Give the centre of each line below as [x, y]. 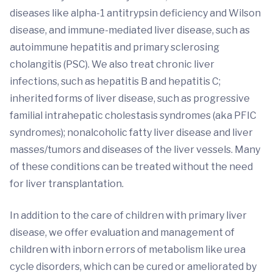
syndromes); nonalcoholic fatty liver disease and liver [131, 133]
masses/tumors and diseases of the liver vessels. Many [135, 150]
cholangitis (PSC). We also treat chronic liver [112, 64]
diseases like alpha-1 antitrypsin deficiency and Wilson [135, 13]
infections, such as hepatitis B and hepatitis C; [115, 81]
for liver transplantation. [67, 184]
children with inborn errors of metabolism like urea [128, 250]
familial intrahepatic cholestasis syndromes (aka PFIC [133, 115]
